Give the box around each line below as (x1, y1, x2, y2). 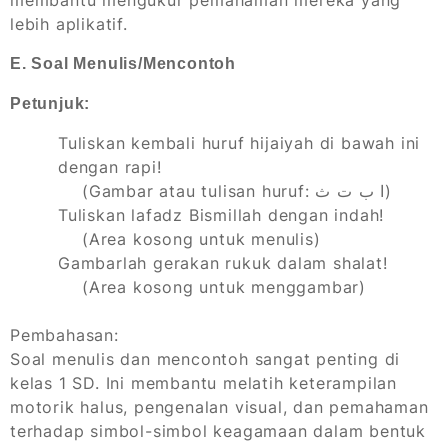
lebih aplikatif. (10, 14, 128, 35)
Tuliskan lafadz (58, 205, 189, 226)
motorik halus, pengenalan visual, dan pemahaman (10, 397, 429, 418)
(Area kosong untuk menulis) (82, 229, 321, 250)
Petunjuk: (10, 95, 91, 113)
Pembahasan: (10, 325, 119, 346)
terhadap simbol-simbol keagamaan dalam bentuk (10, 421, 426, 442)
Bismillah (188, 205, 263, 226)
